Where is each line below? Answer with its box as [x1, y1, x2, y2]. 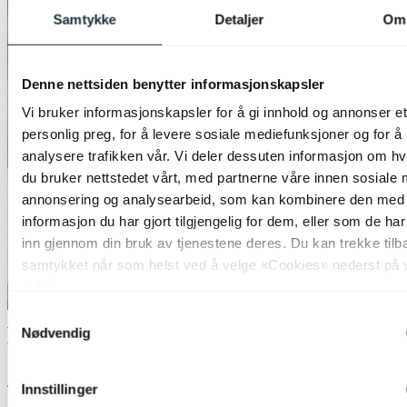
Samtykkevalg [6, 306, 94, 323]
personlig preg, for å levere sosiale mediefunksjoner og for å [21, 125, 402, 142]
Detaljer [214, 11, 264, 27]
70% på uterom [7, 313, 94, 329]
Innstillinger [21, 381, 98, 397]
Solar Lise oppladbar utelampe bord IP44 [7, 363, 394, 388]
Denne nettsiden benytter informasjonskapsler [21, 75, 324, 92]
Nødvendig [21, 324, 91, 341]
